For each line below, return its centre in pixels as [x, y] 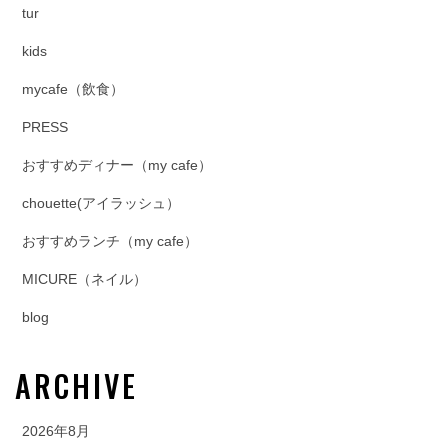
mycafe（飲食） [73, 89]
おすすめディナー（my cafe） [117, 165]
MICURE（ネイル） [84, 279]
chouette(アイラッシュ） [101, 203]
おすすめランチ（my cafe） [110, 241]
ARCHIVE [86, 386]
